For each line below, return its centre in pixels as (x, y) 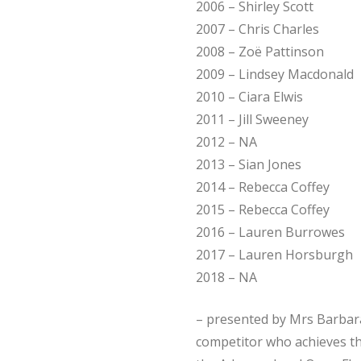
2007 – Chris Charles (258, 29)
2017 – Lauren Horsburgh (275, 254)
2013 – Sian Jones (249, 164)
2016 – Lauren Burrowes (271, 232)
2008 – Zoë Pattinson (260, 51)
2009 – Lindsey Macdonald (275, 74)
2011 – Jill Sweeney (253, 119)
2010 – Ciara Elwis (250, 96)
